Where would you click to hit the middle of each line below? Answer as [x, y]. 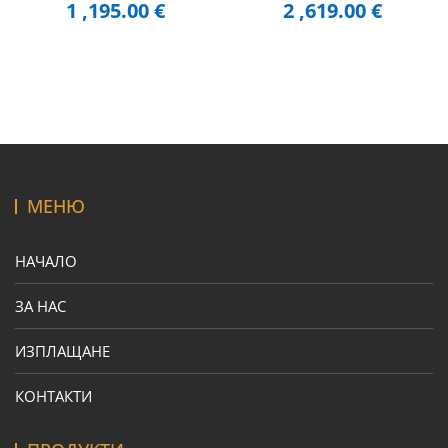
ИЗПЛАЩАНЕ [62, 350]
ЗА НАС [40, 305]
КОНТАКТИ [53, 395]
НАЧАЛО [46, 260]
